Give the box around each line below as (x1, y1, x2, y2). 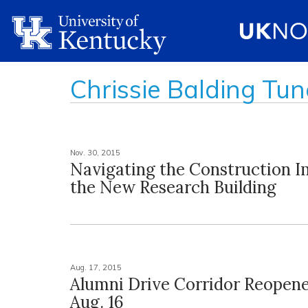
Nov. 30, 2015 (70, 148, 120, 157)
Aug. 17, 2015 (70, 263, 122, 272)
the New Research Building (70, 177, 276, 198)
